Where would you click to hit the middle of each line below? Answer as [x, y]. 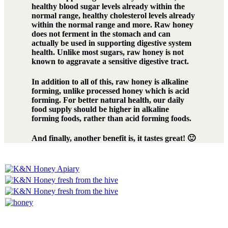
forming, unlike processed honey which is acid [110, 91]
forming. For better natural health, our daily [108, 100]
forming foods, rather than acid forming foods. [111, 118]
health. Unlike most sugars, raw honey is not [107, 52]
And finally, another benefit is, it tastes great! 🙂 [113, 138]
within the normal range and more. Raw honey [112, 25]
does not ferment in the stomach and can [101, 34]
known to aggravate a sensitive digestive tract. [110, 62]
